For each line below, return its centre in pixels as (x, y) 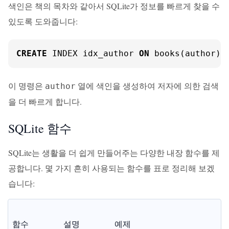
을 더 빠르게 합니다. (45, 101)
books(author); (188, 53)
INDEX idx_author (93, 53)
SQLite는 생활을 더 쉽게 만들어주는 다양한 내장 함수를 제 (114, 153)
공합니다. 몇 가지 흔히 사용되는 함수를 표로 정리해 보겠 (111, 168)
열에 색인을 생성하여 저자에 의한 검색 (147, 86)
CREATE (32, 53)
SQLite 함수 (40, 128)
